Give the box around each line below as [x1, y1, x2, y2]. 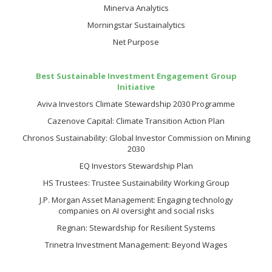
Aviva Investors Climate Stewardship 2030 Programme [37, 98, 235, 109]
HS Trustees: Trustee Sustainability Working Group [42, 177, 229, 188]
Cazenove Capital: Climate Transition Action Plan [47, 115, 225, 126]
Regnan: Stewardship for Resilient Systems [56, 222, 216, 233]
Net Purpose [113, 36, 159, 47]
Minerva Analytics [103, 2, 169, 13]
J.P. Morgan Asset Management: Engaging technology [39, 194, 233, 205]
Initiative [117, 81, 155, 92]
